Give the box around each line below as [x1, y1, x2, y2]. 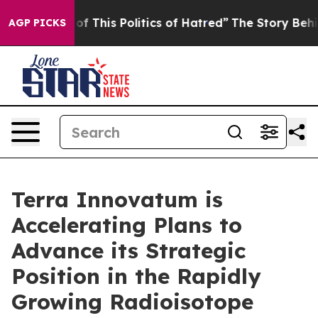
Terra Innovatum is [11, 186, 223, 213]
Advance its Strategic [11, 237, 246, 264]
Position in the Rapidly [11, 263, 261, 290]
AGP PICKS [9, 16, 66, 29]
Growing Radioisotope [11, 288, 253, 315]
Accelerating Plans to [11, 212, 242, 238]
